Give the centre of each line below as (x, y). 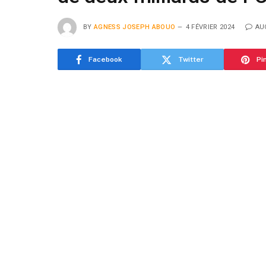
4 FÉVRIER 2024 (210, 27)
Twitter (191, 59)
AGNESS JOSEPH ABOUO (135, 27)
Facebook (105, 59)
